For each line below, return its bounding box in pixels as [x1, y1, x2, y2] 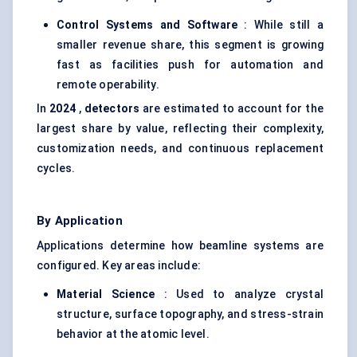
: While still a [237, 18, 324, 32]
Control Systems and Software [57, 18, 238, 32]
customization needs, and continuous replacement [37, 142, 324, 155]
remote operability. [57, 78, 159, 92]
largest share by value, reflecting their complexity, [37, 122, 324, 135]
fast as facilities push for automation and [57, 58, 324, 72]
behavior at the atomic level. [57, 328, 210, 341]
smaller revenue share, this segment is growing [57, 38, 324, 52]
